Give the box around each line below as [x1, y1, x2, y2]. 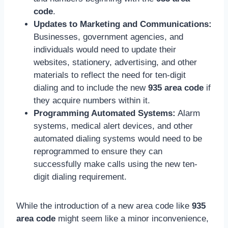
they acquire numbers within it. [34, 95, 150, 105]
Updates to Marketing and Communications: [34, 19, 212, 29]
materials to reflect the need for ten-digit [34, 70, 186, 80]
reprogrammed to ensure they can [34, 146, 162, 156]
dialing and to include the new [34, 82, 148, 93]
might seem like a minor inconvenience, [55, 213, 209, 223]
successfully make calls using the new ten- [34, 159, 197, 169]
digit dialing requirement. [34, 172, 127, 182]
